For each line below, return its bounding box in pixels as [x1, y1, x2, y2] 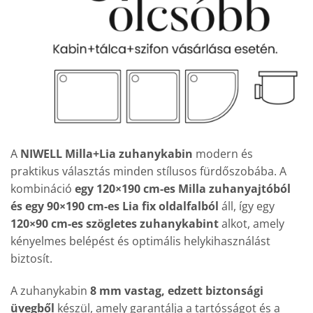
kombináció [10, 180, 75, 196]
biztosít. [10, 250, 52, 266]
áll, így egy [219, 198, 275, 214]
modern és [193, 145, 253, 161]
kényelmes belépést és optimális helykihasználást [10, 233, 270, 249]
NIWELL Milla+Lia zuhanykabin [20, 145, 193, 161]
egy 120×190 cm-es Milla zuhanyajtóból [75, 180, 291, 196]
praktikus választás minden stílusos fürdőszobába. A [10, 163, 286, 179]
